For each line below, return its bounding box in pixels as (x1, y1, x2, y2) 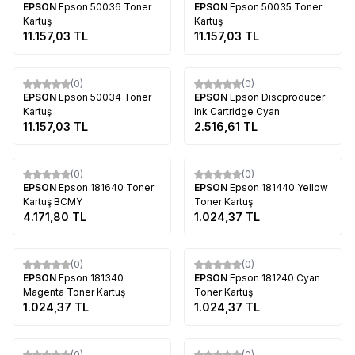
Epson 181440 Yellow (230, 181, 328, 193)
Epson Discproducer (230, 90, 325, 103)
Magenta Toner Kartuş (23, 285, 125, 298)
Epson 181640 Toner (59, 181, 154, 193)
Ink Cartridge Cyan (194, 105, 280, 117)
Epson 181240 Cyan (230, 271, 320, 284)
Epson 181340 (59, 271, 124, 284)
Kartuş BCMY (23, 195, 82, 208)
